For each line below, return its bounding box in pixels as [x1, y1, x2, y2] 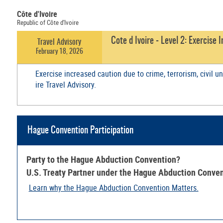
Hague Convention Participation [27, 125, 133, 135]
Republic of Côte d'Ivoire [16, 17, 79, 27]
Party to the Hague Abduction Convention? [26, 153, 180, 166]
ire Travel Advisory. [35, 79, 96, 90]
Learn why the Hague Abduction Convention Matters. [28, 182, 199, 194]
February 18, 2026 [35, 48, 83, 55]
